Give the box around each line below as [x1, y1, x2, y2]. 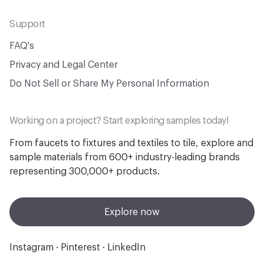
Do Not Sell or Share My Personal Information [9, 79, 209, 88]
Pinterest [61, 243, 100, 253]
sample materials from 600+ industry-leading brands [9, 153, 240, 162]
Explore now [104, 207, 160, 217]
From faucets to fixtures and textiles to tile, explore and [9, 138, 253, 148]
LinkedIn [107, 243, 146, 253]
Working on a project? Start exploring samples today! [9, 116, 228, 126]
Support [9, 19, 45, 29]
